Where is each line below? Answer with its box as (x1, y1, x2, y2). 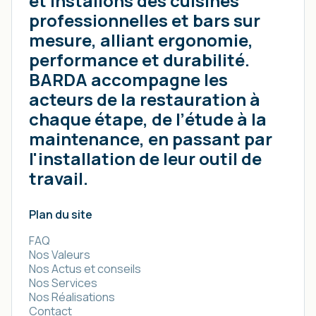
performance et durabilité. (29, 48, 250, 72)
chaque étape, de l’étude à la (29, 107, 267, 131)
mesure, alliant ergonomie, (29, 28, 253, 52)
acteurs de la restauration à (29, 87, 260, 111)
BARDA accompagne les (29, 68, 228, 92)
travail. (29, 166, 88, 190)
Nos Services (29, 275, 97, 291)
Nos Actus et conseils (29, 261, 141, 277)
